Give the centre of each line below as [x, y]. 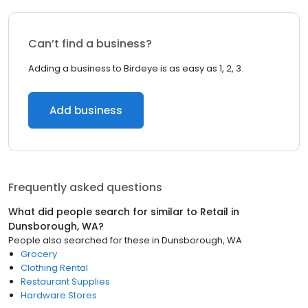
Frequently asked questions [85, 187]
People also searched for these [79, 240]
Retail [214, 212]
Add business [86, 110]
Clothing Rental [54, 268]
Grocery [39, 254]
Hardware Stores [59, 295]
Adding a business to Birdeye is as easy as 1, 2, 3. [136, 68]
